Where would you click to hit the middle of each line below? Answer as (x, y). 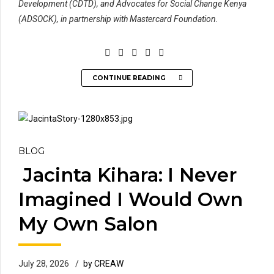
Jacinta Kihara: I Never (128, 175)
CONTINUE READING (129, 78)
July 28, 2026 (44, 263)
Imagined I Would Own (131, 199)
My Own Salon (93, 224)
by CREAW (103, 263)
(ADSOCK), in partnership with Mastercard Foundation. (118, 19)
